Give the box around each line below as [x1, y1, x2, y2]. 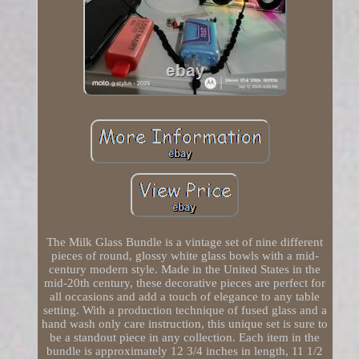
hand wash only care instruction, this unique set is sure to [42, 317, 329, 331]
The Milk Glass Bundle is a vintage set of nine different [46, 236, 324, 249]
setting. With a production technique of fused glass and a [42, 304, 327, 317]
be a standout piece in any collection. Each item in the [50, 331, 321, 345]
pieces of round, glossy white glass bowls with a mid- [50, 249, 319, 263]
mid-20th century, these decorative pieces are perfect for [44, 276, 326, 290]
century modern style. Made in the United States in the [49, 263, 321, 276]
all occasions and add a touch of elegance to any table [50, 290, 321, 304]
